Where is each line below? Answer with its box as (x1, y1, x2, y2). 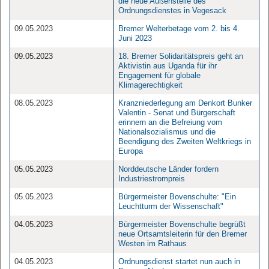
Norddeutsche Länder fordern (118, 165, 219, 174)
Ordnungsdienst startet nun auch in (118, 257, 240, 266)
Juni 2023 (118, 34, 154, 43)
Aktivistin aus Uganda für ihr (118, 61, 217, 70)
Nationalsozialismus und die (118, 127, 216, 136)
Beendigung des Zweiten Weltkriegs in (118, 137, 251, 146)
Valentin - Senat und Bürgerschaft (118, 108, 235, 117)
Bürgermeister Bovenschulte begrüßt (118, 220, 246, 229)
